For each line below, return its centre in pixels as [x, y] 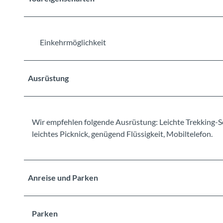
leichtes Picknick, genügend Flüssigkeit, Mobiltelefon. [122, 133]
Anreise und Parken [63, 177]
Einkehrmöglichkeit [73, 42]
